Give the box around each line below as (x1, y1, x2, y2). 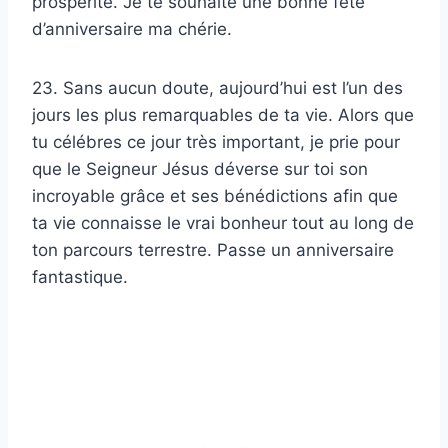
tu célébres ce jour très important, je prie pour (32, 132, 400, 153)
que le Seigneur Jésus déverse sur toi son (32, 159, 368, 180)
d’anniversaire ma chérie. (32, 19, 232, 40)
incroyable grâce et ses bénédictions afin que (32, 186, 398, 207)
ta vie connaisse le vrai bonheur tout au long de (32, 213, 414, 234)
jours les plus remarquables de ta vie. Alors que (32, 105, 414, 126)
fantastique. (32, 267, 128, 288)
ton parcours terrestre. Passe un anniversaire (32, 240, 394, 261)
